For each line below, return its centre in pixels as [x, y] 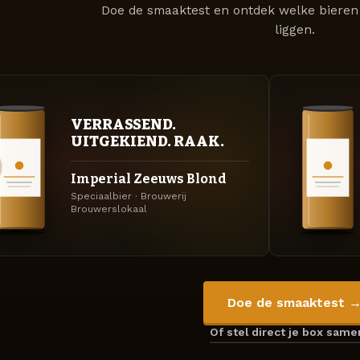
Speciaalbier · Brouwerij [129, 196]
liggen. [295, 30]
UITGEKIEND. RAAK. [147, 141]
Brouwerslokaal [109, 209]
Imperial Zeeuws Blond [149, 178]
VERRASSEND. [123, 124]
